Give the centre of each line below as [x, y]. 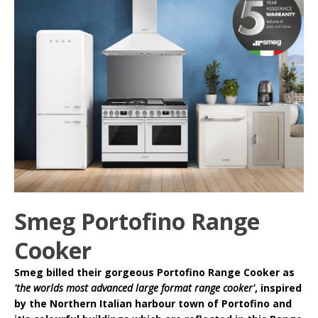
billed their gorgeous [100, 272]
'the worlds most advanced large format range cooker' [135, 287]
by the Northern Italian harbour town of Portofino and [153, 303]
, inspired [278, 287]
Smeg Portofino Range [137, 221]
